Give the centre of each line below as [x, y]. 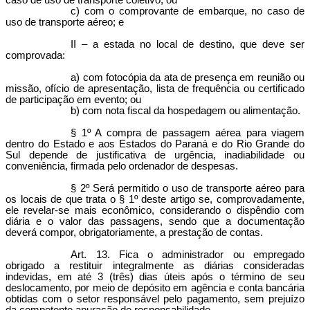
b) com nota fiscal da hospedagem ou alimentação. [186, 111]
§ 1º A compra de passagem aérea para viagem [188, 133]
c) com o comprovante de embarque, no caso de [188, 11]
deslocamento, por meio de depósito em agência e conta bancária [155, 288]
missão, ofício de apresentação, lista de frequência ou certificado [155, 89]
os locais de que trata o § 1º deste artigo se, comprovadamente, [155, 199]
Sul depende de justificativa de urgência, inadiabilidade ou [155, 155]
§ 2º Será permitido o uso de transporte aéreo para [188, 188]
